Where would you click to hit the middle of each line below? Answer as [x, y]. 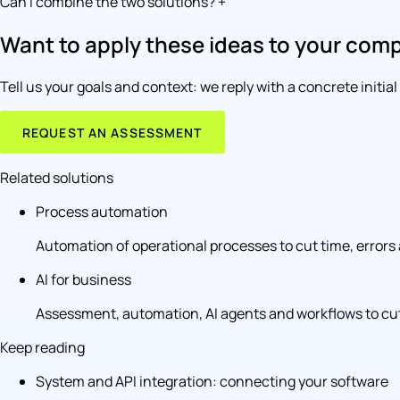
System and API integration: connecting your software [212, 382]
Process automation [102, 212]
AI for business [83, 280]
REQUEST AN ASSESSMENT [112, 132]
